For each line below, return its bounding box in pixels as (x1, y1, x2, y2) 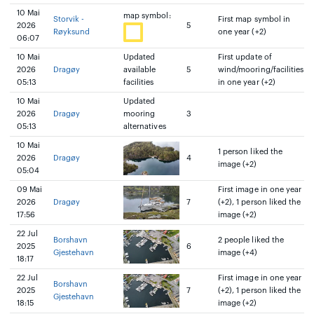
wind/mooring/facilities (218, 66, 304, 74)
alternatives (123, 123, 166, 130)
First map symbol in (218, 15, 291, 23)
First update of (218, 53, 272, 61)
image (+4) (218, 249, 258, 257)
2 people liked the (218, 236, 284, 244)
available (123, 66, 156, 74)
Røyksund (53, 28, 90, 36)
